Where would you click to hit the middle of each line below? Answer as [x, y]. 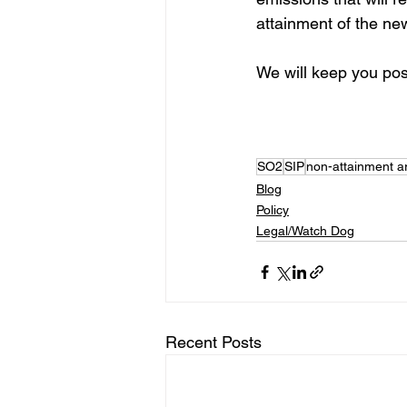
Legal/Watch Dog [305, 231]
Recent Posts [213, 342]
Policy [273, 210]
